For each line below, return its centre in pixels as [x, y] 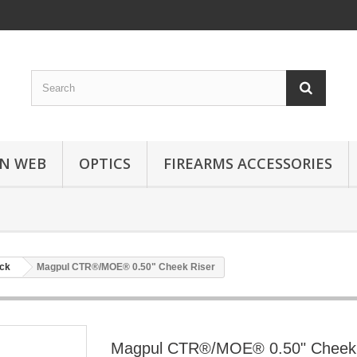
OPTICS [105, 163]
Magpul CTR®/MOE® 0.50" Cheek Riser [126, 267]
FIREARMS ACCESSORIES [248, 163]
